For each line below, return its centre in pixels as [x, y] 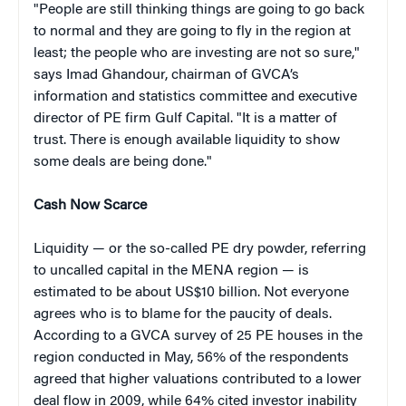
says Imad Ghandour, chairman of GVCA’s [166, 76]
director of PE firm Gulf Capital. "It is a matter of [185, 119]
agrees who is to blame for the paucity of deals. [183, 315]
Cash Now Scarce [90, 206]
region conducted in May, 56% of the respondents [191, 358]
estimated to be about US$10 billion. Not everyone [191, 293]
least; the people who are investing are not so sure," [197, 54]
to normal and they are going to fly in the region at [192, 32]
